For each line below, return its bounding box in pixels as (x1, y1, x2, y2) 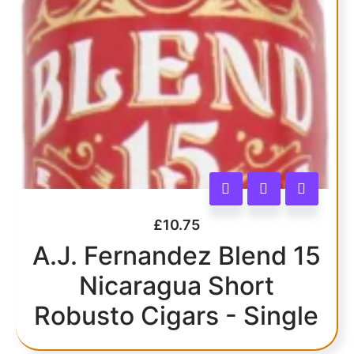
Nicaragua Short (78, 269, 274, 301)
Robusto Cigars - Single (34, 299, 318, 331)
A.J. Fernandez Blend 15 (32, 239, 321, 271)
